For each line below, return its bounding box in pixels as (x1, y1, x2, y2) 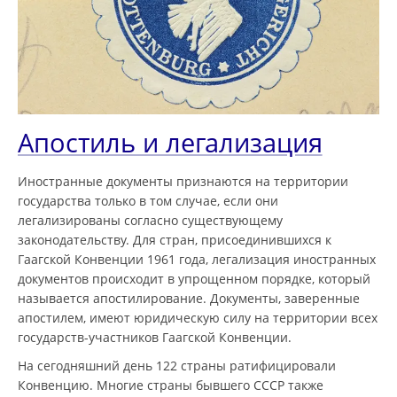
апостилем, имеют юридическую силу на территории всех (18, 309, 378, 327)
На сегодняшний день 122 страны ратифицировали (18, 357, 336, 375)
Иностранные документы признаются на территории (18, 173, 348, 191)
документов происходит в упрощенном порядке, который (18, 270, 370, 288)
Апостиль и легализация (18, 125, 323, 161)
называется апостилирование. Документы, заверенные (18, 290, 360, 307)
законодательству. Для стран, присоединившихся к (18, 231, 331, 249)
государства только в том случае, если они (18, 192, 278, 210)
